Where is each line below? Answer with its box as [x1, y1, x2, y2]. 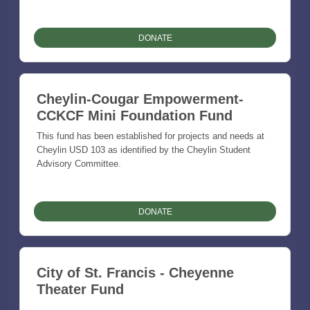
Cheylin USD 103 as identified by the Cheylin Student [37, 145, 250, 156]
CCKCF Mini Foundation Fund [37, 108, 232, 124]
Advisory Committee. [37, 158, 121, 170]
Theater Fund [37, 282, 124, 298]
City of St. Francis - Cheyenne [37, 265, 234, 281]
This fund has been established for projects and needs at [37, 131, 264, 142]
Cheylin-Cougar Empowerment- [37, 91, 244, 107]
